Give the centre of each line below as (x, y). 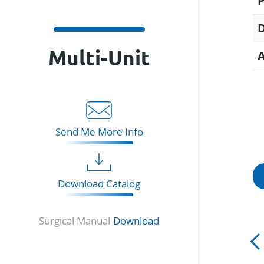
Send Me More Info (99, 132)
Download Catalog (99, 184)
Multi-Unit (99, 57)
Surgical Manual (75, 221)
